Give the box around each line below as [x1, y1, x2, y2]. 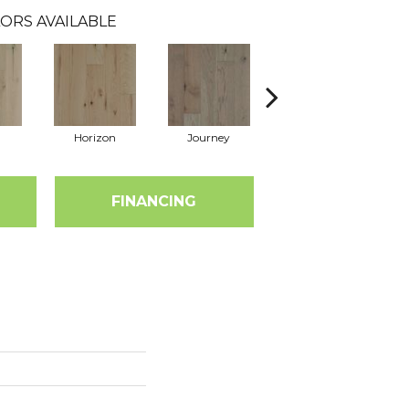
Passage [301, 131, 344, 144]
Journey [187, 131, 230, 144]
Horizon [73, 131, 116, 144]
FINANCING [111, 193, 197, 210]
